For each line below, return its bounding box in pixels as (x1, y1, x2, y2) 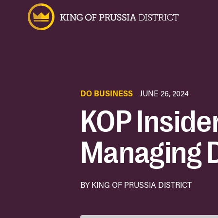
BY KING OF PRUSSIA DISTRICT (80, 180, 192, 190)
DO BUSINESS (80, 88, 135, 98)
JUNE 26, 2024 (140, 88, 189, 98)
